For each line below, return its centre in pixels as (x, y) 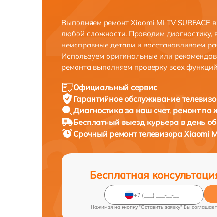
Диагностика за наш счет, (123, 110)
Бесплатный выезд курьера (127, 122)
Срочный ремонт (106, 134)
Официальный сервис (115, 87)
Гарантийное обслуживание (128, 99)
